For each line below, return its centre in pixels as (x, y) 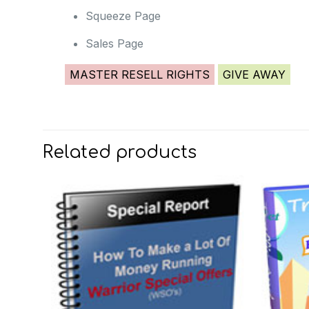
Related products (120, 152)
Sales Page (114, 43)
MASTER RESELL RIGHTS (139, 74)
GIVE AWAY (254, 74)
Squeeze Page (123, 16)
